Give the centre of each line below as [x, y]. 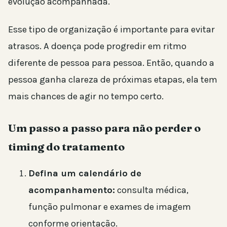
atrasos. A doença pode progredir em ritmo [97, 46]
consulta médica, [152, 190]
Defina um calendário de [85, 174]
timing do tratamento [66, 146]
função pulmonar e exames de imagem [110, 207]
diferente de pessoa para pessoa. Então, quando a [111, 63]
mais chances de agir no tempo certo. [86, 96]
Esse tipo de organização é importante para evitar [111, 29]
